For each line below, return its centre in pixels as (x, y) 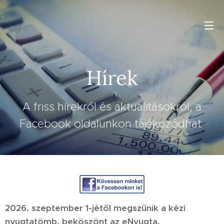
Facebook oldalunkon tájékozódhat (112, 124)
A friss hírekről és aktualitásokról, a (112, 107)
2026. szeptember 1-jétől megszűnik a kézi (95, 208)
